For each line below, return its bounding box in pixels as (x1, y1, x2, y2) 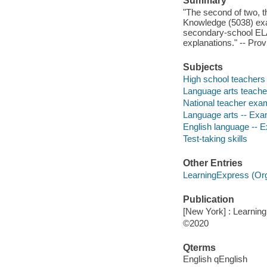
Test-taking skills (182, 133, 247, 144)
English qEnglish (182, 254, 247, 265)
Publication (182, 194, 234, 205)
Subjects (182, 62, 223, 73)
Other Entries (182, 158, 243, 169)
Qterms (182, 242, 216, 253)
